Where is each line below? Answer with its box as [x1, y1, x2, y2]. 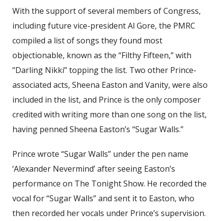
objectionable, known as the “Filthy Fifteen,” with [12, 49, 191, 61]
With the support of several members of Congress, [12, 5, 201, 16]
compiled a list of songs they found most [12, 35, 162, 46]
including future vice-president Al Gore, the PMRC [12, 20, 195, 31]
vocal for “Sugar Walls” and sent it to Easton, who [12, 192, 194, 204]
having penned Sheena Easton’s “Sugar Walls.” [12, 123, 185, 135]
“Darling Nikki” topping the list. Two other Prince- [12, 64, 196, 75]
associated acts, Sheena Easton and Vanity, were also [12, 79, 208, 90]
